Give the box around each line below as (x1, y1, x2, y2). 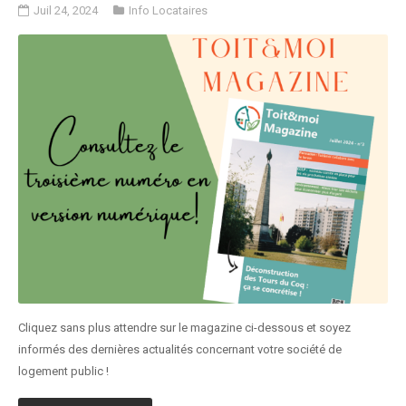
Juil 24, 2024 (34, 4, 98, 18)
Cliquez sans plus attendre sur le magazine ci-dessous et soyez (18, 320, 351, 334)
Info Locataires (129, 4, 208, 18)
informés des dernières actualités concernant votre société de (18, 342, 342, 356)
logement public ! (18, 363, 109, 378)
